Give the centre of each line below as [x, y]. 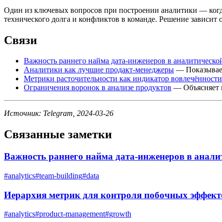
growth [120, 214]
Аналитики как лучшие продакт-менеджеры [99, 70]
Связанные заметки [58, 135]
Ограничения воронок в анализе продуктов [98, 88]
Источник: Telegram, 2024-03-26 [59, 113]
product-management [72, 214]
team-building [61, 175]
